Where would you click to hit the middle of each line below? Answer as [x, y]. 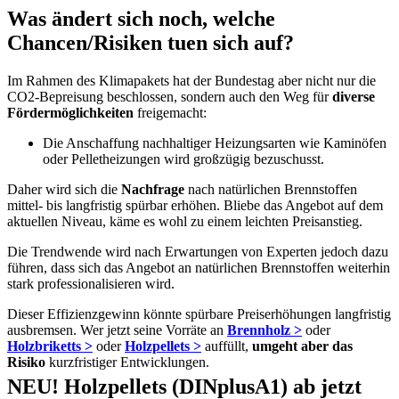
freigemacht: [170, 112]
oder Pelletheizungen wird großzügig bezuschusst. [183, 159]
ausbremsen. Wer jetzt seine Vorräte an [117, 330]
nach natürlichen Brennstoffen [271, 189]
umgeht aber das [302, 346]
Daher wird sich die [64, 189]
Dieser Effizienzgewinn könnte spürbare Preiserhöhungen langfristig [199, 313]
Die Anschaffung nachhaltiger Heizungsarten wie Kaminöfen [215, 142]
